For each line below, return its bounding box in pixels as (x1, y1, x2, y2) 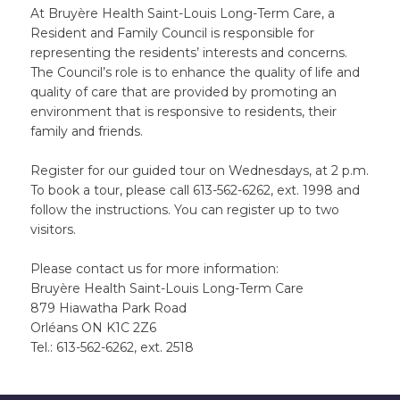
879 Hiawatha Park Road (29, 300, 187, 316)
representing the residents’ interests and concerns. (29, 45, 347, 61)
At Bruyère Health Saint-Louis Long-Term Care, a (29, 5, 335, 21)
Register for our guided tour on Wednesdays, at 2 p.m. (29, 162, 369, 179)
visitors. (29, 221, 79, 237)
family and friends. (29, 123, 143, 139)
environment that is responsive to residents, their (29, 104, 337, 120)
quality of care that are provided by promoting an (29, 84, 337, 100)
